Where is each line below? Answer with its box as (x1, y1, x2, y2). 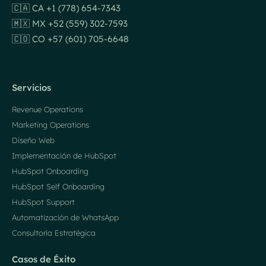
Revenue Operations (12, 104, 83, 114)
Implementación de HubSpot (12, 150, 116, 160)
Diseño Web (12, 135, 55, 145)
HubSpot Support (12, 197, 75, 207)
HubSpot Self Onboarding (12, 181, 104, 191)
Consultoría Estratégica (12, 227, 96, 237)
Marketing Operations (12, 119, 89, 129)
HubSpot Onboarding (12, 166, 88, 176)
